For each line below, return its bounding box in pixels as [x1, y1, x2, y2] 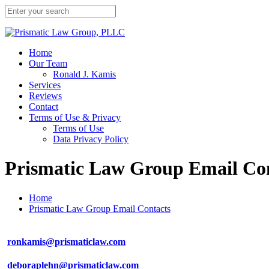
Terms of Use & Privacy [29, 112, 121, 122]
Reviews [29, 91, 62, 101]
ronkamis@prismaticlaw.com [7, 237, 125, 247]
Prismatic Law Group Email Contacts [29, 203, 171, 214]
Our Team [29, 58, 67, 68]
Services [29, 80, 61, 90]
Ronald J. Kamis [53, 69, 116, 79]
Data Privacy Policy [53, 134, 128, 144]
